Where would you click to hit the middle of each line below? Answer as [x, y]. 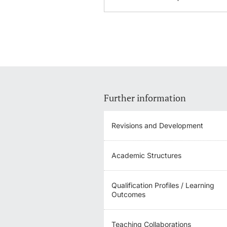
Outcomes [129, 194]
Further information [145, 98]
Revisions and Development [158, 125]
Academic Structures [147, 155]
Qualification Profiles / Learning [163, 185]
